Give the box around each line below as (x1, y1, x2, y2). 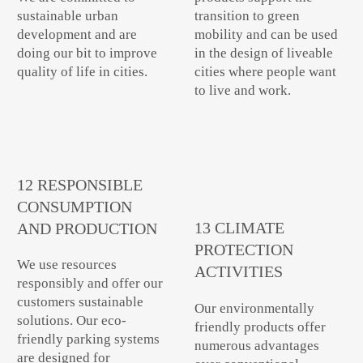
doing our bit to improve (17, 45, 158, 62)
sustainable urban (17, 8, 119, 24)
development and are (17, 27, 138, 43)
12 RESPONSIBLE (17, 176, 143, 194)
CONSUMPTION (17, 198, 133, 216)
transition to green (194, 8, 300, 24)
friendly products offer (194, 318, 326, 335)
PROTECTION (194, 241, 293, 258)
